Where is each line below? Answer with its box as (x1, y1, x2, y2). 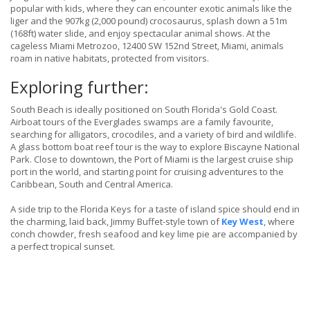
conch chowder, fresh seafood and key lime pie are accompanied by (10, 228, 298, 241)
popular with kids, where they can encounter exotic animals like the (10, 2, 292, 15)
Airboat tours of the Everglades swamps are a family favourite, (10, 116, 273, 129)
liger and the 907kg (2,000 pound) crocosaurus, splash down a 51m (10, 15, 287, 28)
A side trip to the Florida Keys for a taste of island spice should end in (10, 203, 300, 216)
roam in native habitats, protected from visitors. (10, 52, 209, 65)
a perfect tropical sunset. (10, 240, 115, 253)
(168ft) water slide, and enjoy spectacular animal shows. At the (10, 27, 271, 40)
